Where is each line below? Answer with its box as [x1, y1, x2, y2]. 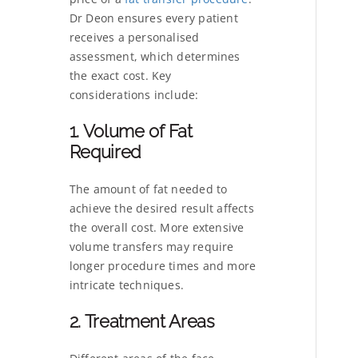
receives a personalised [69, 30, 200, 46]
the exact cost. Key [69, 68, 172, 84]
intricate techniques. [69, 277, 185, 293]
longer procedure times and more [69, 258, 257, 274]
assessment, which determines [69, 49, 241, 65]
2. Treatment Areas [69, 311, 215, 332]
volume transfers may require [69, 239, 234, 255]
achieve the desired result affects [69, 201, 254, 217]
